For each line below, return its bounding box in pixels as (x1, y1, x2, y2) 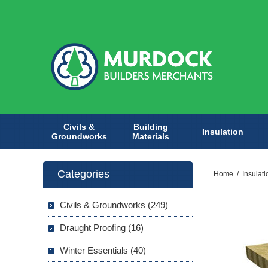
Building (133, 121, 168, 132)
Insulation (202, 126, 243, 136)
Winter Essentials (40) (60, 245, 146, 256)
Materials (132, 131, 169, 141)
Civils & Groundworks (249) (60, 200, 168, 211)
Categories (57, 168, 109, 181)
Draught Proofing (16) (60, 223, 144, 233)
